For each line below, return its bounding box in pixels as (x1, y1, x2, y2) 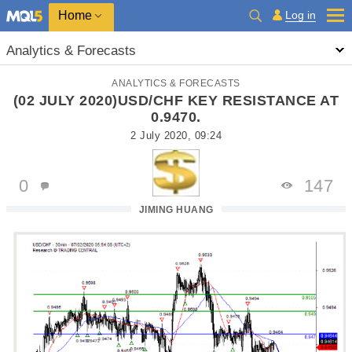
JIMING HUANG (138, 204, 214, 215)
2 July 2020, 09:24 (130, 130, 222, 141)
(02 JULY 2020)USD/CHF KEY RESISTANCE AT (13, 93, 339, 108)
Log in (285, 9, 316, 21)
